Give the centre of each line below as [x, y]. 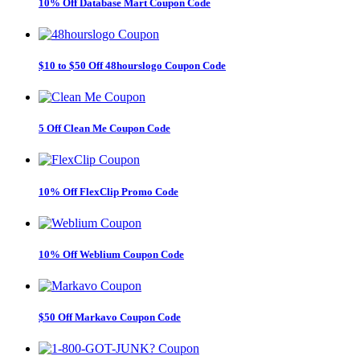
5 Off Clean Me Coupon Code [104, 129]
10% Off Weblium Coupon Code [111, 254]
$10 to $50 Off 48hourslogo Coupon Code [132, 65]
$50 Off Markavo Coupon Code [110, 317]
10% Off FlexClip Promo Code [108, 191]
